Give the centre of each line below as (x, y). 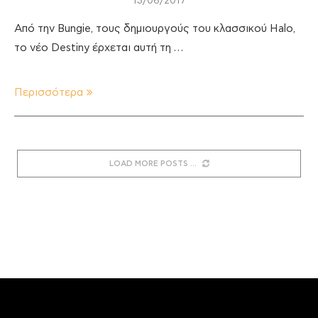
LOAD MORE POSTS (148, 163)
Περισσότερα (49, 92)
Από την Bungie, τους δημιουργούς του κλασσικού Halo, (155, 28)
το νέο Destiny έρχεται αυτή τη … (99, 48)
